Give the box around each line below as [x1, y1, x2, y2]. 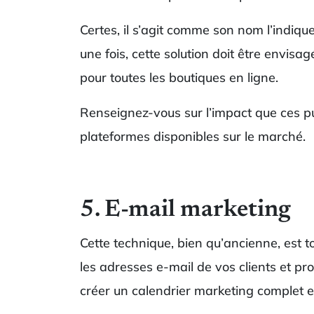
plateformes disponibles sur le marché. [80, 128, 306, 144]
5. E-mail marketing [80, 198, 291, 222]
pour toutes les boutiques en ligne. [80, 69, 278, 86]
